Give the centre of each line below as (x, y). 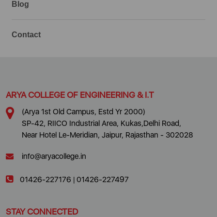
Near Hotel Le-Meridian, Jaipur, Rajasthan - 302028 (108, 135)
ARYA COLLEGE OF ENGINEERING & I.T (80, 95)
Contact (26, 35)
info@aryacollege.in (54, 156)
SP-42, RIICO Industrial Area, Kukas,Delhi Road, (101, 124)
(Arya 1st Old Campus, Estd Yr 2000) (84, 112)
